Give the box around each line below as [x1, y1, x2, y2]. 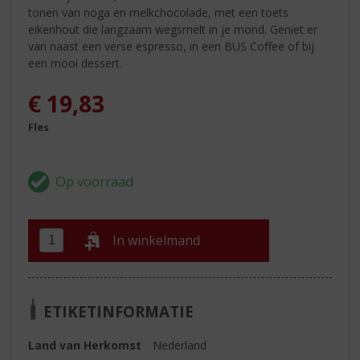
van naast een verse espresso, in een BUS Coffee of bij [28, 38, 315, 54]
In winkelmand [112, 231, 201, 250]
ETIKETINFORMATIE [43, 301, 194, 321]
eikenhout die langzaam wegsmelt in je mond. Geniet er [28, 21, 318, 37]
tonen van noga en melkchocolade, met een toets [28, 4, 289, 20]
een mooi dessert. [28, 55, 123, 71]
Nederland [153, 337, 207, 353]
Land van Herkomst [28, 337, 142, 353]
